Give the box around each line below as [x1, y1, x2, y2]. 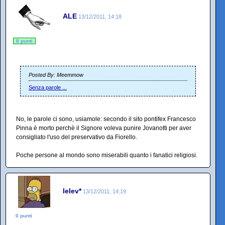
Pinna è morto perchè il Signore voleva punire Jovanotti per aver [16, 125, 191, 132]
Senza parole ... [29, 84, 67, 91]
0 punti [16, 213, 32, 219]
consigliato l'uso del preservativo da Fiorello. [16, 134, 137, 141]
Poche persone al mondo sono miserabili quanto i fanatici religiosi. [16, 152, 197, 159]
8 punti [16, 38, 33, 44]
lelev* [63, 186, 81, 195]
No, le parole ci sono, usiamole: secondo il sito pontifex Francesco [16, 116, 196, 123]
